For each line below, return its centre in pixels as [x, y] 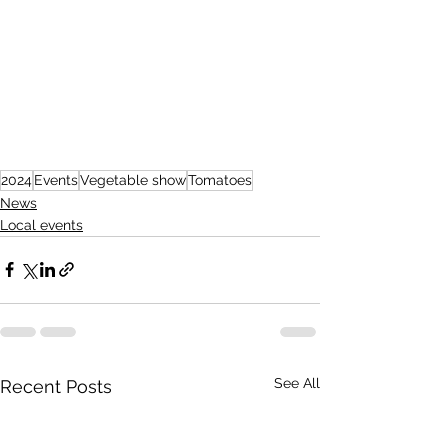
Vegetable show [133, 179]
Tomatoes [220, 179]
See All [297, 382]
